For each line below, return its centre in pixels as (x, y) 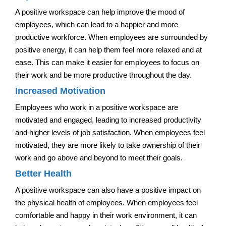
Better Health (43, 173)
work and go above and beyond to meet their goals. (99, 157)
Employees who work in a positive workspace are (97, 107)
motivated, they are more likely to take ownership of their (108, 145)
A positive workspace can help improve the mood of (100, 12)
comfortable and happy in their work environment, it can (106, 215)
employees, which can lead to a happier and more (97, 24)
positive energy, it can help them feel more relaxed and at (108, 49)
